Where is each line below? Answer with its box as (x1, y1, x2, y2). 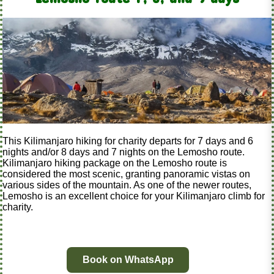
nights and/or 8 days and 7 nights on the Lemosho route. (2, 146, 245, 157)
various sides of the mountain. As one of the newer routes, (2, 179, 251, 190)
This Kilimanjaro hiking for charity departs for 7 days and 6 (2, 135, 253, 146)
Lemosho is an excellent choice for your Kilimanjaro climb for (2, 190, 265, 201)
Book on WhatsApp (82, 254, 174, 265)
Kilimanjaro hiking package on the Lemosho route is (2, 157, 227, 168)
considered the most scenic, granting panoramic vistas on (2, 168, 250, 179)
